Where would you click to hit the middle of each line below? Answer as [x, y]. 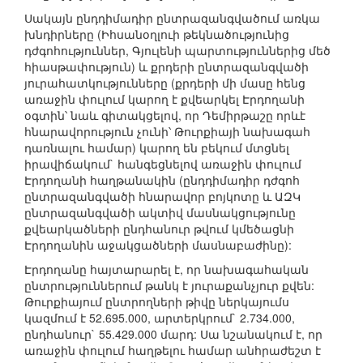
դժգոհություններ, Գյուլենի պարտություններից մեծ [177, 51]
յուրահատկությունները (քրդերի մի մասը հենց [165, 83]
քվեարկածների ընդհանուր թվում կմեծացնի [159, 229]
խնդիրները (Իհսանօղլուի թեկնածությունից [157, 34]
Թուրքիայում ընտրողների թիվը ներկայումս [157, 302]
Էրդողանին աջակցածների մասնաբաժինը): [158, 245]
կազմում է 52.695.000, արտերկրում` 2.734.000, [160, 318]
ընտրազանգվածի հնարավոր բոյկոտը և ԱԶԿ [162, 196]
